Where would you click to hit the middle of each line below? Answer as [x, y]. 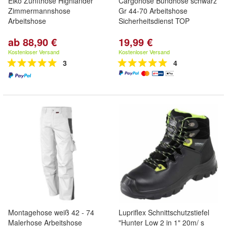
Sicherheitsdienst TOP [154, 21]
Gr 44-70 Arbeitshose [153, 11]
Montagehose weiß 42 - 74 [51, 212]
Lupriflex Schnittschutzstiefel [164, 212]
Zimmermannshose [39, 11]
